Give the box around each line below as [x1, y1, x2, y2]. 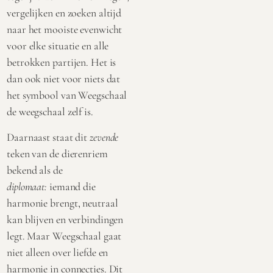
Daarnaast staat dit [7, 130, 90, 144]
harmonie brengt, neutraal [7, 196, 118, 210]
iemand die [47, 179, 96, 193]
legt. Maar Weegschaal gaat [7, 229, 122, 243]
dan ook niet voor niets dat [7, 72, 121, 86]
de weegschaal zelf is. [7, 105, 93, 119]
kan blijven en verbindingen [7, 212, 124, 226]
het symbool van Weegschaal [7, 88, 127, 102]
